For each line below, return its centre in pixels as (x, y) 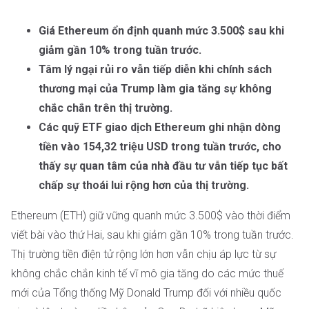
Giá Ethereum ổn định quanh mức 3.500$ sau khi (161, 31)
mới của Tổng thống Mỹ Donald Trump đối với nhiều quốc (146, 293)
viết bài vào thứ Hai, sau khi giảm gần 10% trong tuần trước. (152, 235)
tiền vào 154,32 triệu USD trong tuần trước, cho (160, 147)
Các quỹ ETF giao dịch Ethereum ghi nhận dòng (160, 127)
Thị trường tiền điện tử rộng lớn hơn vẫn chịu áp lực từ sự (143, 254)
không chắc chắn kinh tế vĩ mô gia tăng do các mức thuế (147, 273)
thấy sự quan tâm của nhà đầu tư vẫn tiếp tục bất (163, 166)
